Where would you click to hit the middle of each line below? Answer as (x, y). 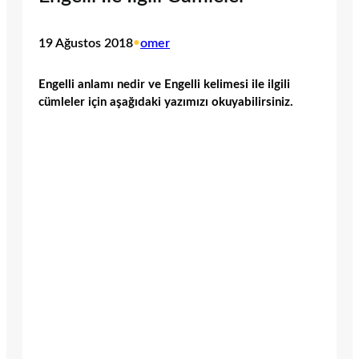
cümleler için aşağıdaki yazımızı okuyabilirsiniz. (166, 102)
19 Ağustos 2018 (86, 44)
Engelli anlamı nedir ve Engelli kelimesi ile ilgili (164, 84)
